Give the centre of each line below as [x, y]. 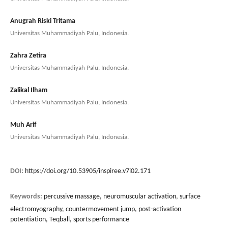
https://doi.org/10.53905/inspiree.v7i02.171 [88, 171]
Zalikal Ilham [29, 90]
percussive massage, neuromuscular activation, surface [122, 196]
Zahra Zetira [28, 55]
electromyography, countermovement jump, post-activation [96, 209]
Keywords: [27, 196]
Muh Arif [23, 125]
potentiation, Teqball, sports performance [70, 219]
